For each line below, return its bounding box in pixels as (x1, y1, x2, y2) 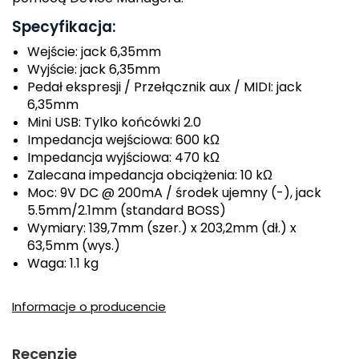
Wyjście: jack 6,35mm (27, 60, 160, 79)
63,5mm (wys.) (27, 236, 120, 255)
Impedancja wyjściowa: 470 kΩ (27, 148, 220, 167)
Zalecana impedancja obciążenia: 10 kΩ (27, 166, 272, 184)
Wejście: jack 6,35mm (27, 42, 161, 61)
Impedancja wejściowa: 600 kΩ (27, 131, 220, 149)
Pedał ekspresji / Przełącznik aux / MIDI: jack (27, 78, 302, 96)
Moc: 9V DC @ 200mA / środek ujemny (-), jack (27, 184, 321, 202)
